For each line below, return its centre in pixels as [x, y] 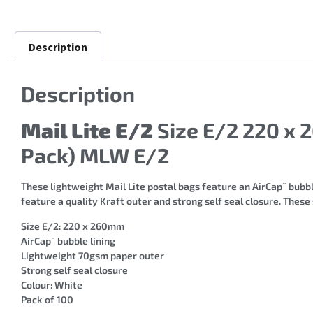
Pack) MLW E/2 [95, 155]
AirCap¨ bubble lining [68, 240]
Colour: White [52, 284]
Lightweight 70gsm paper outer [93, 255]
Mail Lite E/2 [87, 130]
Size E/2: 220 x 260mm [73, 226]
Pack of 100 [47, 299]
